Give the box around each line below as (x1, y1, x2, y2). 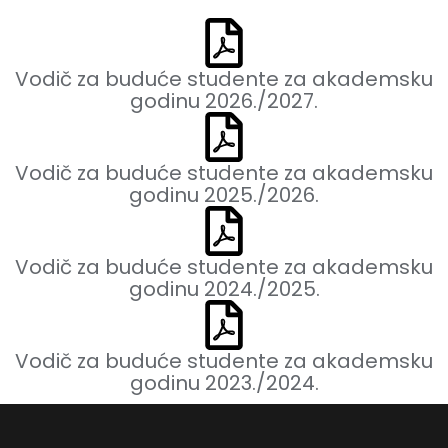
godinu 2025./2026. (129, 180, 319, 209)
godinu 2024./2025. (128, 274, 320, 303)
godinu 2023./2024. (129, 368, 319, 397)
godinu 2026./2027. (130, 86, 318, 115)
